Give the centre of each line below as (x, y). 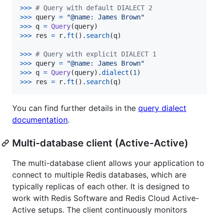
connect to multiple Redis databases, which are (99, 174)
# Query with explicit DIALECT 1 (96, 54)
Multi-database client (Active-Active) (100, 143)
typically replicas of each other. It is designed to (101, 186)
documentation (40, 119)
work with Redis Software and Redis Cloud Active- (106, 198)
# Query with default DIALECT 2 (94, 8)
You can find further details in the (75, 108)
